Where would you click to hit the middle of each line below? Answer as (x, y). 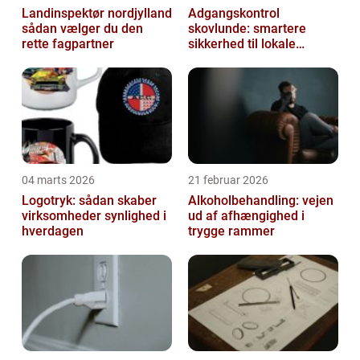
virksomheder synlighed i (94, 216)
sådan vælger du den (82, 29)
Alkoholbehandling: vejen (261, 201)
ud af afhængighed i (246, 216)
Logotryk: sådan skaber (89, 201)
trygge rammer (231, 231)
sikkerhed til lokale (242, 44)
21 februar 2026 (228, 180)
